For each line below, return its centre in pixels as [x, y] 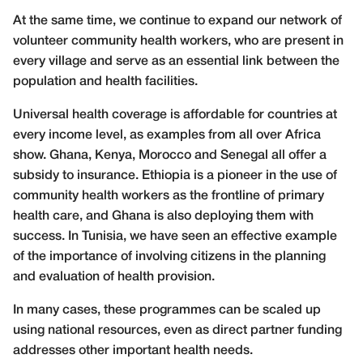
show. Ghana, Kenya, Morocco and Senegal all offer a [170, 156]
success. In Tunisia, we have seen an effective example [175, 237]
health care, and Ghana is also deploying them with [163, 217]
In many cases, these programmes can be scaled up [167, 311]
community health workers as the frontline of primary [169, 196]
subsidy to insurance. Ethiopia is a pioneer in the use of [175, 176]
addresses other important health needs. [133, 351]
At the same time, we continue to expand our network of [177, 21]
